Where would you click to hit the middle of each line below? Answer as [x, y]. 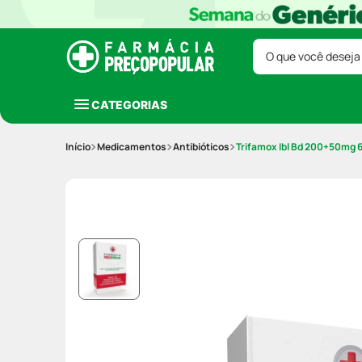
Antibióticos [201, 147]
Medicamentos [132, 147]
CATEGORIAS [129, 104]
